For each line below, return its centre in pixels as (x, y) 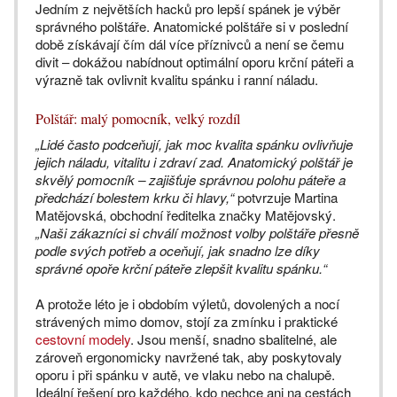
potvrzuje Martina (286, 197)
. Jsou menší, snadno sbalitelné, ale (234, 339)
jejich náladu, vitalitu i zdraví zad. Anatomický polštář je (194, 162)
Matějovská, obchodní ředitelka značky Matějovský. (186, 215)
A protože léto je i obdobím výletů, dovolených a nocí (187, 304)
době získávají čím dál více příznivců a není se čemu (190, 44)
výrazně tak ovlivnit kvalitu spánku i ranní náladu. (179, 79)
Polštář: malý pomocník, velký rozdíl (138, 118)
